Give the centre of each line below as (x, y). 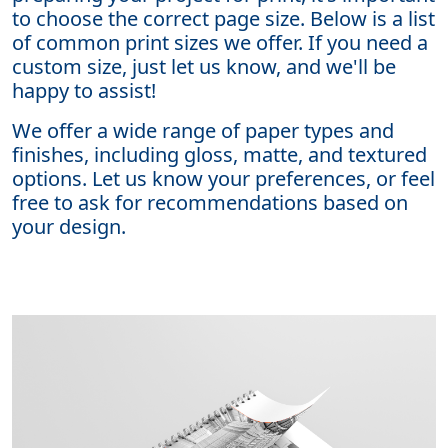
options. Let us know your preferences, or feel (223, 178)
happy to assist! (84, 90)
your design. (69, 226)
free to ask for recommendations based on (210, 202)
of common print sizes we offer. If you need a (220, 42)
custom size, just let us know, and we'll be (204, 66)
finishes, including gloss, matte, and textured (219, 154)
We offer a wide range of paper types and (203, 130)
